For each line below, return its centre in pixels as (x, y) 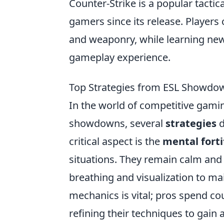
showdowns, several (117, 123)
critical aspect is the (116, 141)
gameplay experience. (120, 57)
